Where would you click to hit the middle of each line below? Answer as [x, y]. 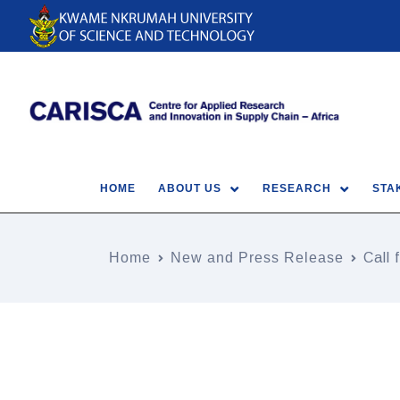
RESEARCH [297, 188]
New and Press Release [257, 257]
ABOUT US [190, 188]
